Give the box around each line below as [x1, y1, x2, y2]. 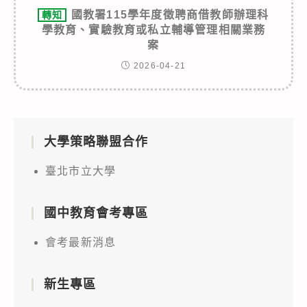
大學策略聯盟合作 [44, 134, 148, 149]
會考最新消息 [45, 236, 116, 248]
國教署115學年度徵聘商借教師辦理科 [71, 8, 269, 21]
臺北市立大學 [45, 164, 116, 177]
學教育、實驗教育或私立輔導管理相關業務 [41, 23, 266, 36]
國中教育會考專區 [44, 206, 148, 220]
